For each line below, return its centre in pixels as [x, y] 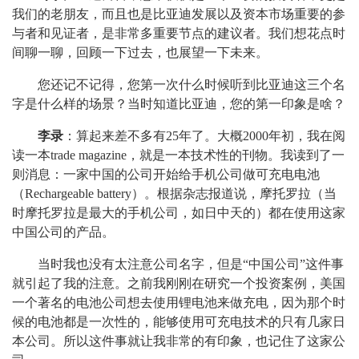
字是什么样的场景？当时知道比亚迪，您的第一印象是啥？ [179, 104]
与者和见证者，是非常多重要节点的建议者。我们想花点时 [179, 33]
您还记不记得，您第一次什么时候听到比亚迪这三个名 [192, 85]
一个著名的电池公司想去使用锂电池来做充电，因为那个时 [179, 303]
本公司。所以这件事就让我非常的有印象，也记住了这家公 [179, 341]
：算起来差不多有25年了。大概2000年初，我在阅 [204, 136]
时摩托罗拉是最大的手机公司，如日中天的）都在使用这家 [179, 213]
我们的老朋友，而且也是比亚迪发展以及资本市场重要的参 [179, 14]
